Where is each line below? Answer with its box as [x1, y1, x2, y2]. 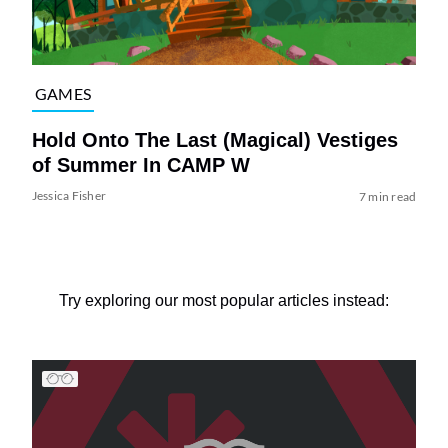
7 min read [358, 189, 417, 205]
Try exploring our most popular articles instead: [59, 292, 389, 310]
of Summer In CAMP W [31, 154, 250, 177]
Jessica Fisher [31, 188, 107, 204]
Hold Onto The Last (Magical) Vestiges [31, 129, 398, 152]
